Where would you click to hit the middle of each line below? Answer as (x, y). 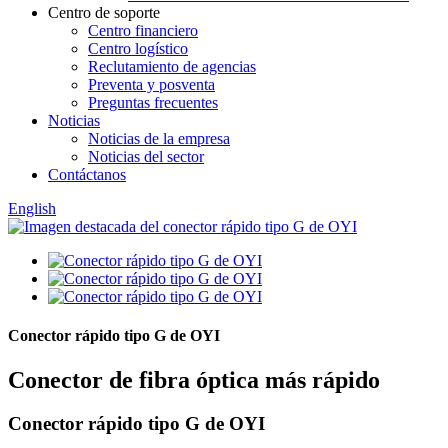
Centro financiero (143, 30)
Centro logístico (138, 48)
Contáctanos (87, 174)
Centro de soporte (104, 12)
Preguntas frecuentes (153, 102)
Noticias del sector (146, 156)
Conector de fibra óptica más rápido (194, 379)
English (32, 208)
